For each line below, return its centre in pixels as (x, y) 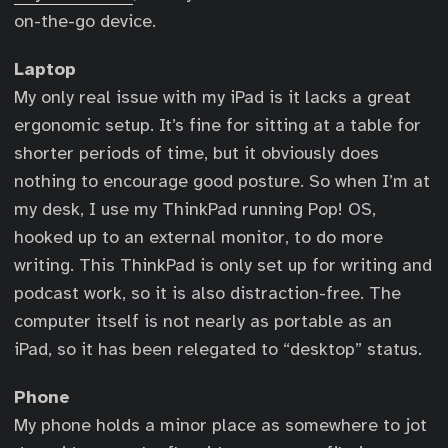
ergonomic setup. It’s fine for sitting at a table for (217, 125)
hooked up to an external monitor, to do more (198, 237)
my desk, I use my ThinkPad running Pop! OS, (195, 209)
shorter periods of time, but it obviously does (196, 153)
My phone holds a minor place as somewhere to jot (220, 425)
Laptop (45, 69)
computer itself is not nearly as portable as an (203, 321)
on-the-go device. (85, 21)
